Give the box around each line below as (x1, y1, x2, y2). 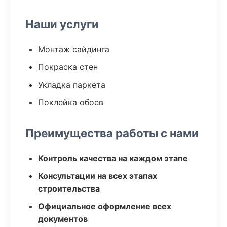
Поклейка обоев (38, 97, 103, 107)
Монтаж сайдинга (38, 44, 109, 54)
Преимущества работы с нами (25, 126, 199, 140)
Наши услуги (25, 17, 99, 31)
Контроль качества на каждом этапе (38, 153, 188, 163)
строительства (38, 183, 100, 194)
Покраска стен (38, 62, 98, 72)
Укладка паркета (38, 80, 105, 90)
